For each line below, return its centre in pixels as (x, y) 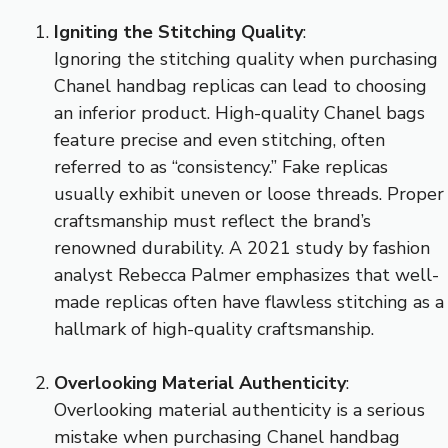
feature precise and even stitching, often (219, 139)
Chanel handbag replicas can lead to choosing (240, 85)
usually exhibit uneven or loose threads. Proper (249, 193)
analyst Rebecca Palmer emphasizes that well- (246, 274)
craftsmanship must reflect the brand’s (212, 220)
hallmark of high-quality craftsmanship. (214, 328)
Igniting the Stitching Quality (178, 31)
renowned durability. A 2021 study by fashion (242, 247)
